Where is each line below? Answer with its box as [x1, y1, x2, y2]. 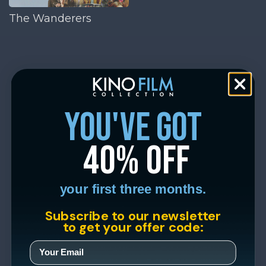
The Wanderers [9, 11, 91, 25]
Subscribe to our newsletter [45, 207, 221, 224]
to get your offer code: [62, 218, 204, 235]
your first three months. [59, 181, 207, 197]
